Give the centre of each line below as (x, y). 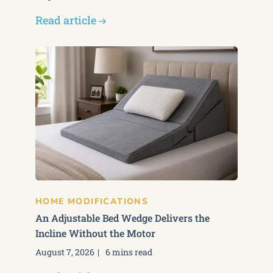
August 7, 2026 (65, 252)
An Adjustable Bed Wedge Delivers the (122, 218)
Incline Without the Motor (95, 233)
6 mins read (129, 252)
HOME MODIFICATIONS (92, 201)
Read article (66, 20)
